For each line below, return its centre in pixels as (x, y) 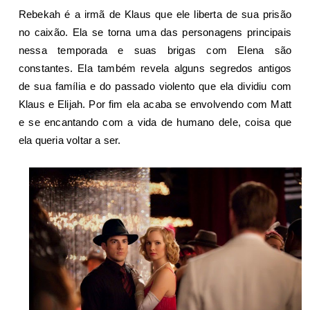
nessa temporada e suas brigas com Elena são (155, 50)
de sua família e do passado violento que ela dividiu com (155, 86)
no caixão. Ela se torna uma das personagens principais (155, 32)
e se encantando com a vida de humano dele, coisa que (155, 122)
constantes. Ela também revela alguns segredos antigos (155, 68)
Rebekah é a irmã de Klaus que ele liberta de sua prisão (155, 14)
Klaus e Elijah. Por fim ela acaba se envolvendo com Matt (155, 104)
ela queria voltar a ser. (70, 140)
